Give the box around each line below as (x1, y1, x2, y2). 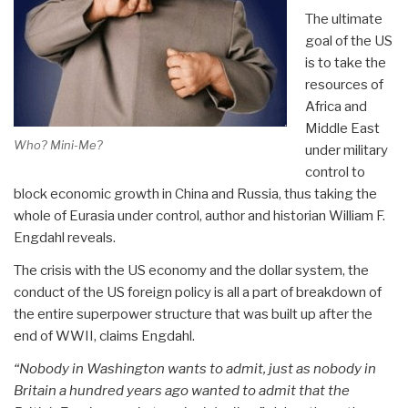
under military (304, 141, 388, 158)
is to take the (304, 54, 386, 71)
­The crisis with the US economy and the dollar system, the (14, 261, 369, 279)
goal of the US (304, 32, 393, 49)
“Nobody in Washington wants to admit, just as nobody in (14, 360, 376, 377)
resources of (304, 76, 383, 93)
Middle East (304, 119, 380, 137)
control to (304, 163, 365, 180)
